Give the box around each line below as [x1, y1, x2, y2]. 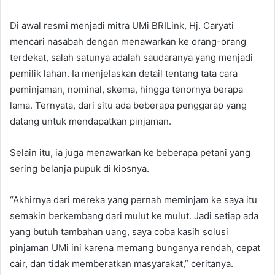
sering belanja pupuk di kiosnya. [10, 163, 149, 175]
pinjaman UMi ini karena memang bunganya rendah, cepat [10, 242, 260, 254]
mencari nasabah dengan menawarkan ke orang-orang [10, 36, 246, 48]
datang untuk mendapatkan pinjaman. [10, 115, 171, 128]
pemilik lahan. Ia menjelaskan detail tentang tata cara [10, 68, 238, 80]
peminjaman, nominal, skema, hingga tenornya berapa [10, 83, 243, 96]
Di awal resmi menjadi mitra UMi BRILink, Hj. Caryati [10, 20, 234, 32]
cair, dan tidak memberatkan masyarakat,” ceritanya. [10, 258, 233, 270]
